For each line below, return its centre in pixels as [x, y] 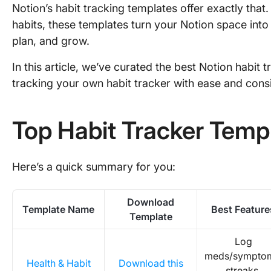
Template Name [58, 209]
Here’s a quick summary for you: [94, 167]
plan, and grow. [51, 41]
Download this [151, 263]
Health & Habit [58, 263]
